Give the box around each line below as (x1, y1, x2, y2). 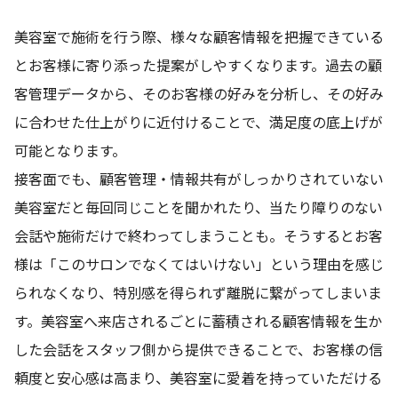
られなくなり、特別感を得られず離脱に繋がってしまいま (14, 281, 382, 303)
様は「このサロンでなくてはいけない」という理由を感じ (14, 252, 384, 275)
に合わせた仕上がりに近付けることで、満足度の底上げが (14, 110, 383, 132)
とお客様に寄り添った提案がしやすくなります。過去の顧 (14, 53, 382, 76)
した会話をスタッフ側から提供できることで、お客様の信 (14, 338, 383, 360)
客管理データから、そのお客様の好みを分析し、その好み (14, 82, 384, 104)
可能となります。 (14, 139, 126, 161)
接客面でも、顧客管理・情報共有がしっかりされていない (14, 167, 384, 189)
